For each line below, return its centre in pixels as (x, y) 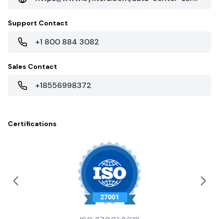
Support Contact (38, 23)
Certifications (32, 123)
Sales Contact (33, 66)
